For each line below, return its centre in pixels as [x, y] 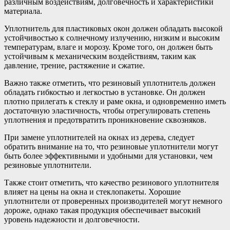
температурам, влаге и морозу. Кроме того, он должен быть [108, 47]
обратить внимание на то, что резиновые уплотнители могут [111, 146]
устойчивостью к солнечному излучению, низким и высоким [112, 37]
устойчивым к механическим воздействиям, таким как [100, 56]
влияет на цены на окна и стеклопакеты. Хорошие [92, 191]
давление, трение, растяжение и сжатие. [74, 65]
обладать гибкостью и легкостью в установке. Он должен [105, 92]
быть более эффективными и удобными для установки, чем [108, 156]
